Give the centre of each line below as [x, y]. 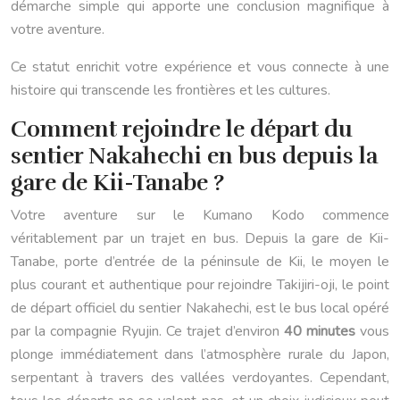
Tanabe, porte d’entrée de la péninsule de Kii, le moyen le [200, 261]
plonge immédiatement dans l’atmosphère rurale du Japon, [200, 354]
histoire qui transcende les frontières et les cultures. [171, 90]
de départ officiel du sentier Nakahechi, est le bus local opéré [200, 308]
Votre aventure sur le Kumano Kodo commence [200, 215]
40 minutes [320, 331]
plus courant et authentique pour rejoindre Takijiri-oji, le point [200, 284]
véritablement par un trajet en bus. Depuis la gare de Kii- [200, 238]
